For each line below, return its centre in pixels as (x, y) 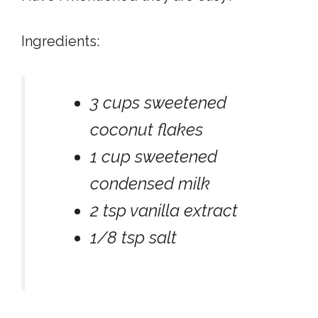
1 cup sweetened (154, 157)
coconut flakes (147, 130)
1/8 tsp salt (133, 237)
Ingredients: (60, 41)
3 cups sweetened (158, 103)
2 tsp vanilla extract (164, 210)
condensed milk (150, 183)
